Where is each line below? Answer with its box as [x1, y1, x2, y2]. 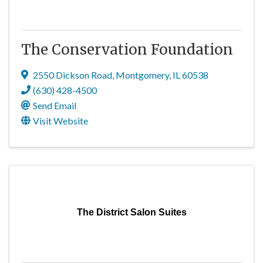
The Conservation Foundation [21, 41, 233, 59]
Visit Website [33, 115, 88, 126]
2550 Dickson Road [33, 69, 112, 80]
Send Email [33, 100, 76, 111]
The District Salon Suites [76, 207, 187, 217]
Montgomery [116, 69, 169, 80]
